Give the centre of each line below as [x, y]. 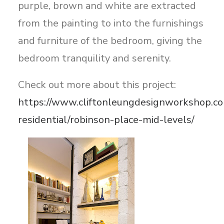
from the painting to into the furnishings [111, 23]
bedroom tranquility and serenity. [94, 58]
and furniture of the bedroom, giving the [110, 41]
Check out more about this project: [97, 85]
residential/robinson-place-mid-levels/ [106, 120]
